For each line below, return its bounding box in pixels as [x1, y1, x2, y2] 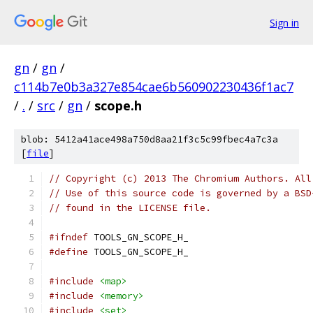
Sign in [270, 15, 299, 29]
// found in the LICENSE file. [49, 202, 211, 214]
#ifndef [49, 231, 88, 243]
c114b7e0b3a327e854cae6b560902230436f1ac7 [14, 78, 293, 95]
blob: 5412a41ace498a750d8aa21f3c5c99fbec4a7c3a [21, 133, 278, 145]
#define [49, 246, 88, 258]
